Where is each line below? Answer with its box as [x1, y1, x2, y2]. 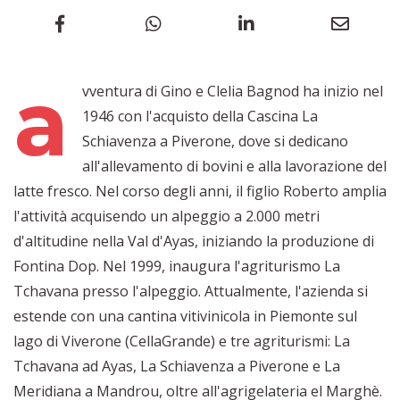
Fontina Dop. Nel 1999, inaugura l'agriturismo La [13, 256, 340, 277]
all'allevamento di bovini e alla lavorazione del [82, 156, 387, 177]
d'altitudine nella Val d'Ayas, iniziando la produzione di [13, 231, 374, 252]
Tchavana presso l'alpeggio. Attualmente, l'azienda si [13, 281, 368, 302]
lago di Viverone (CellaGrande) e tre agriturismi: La [13, 331, 350, 352]
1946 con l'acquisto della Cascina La [82, 106, 318, 127]
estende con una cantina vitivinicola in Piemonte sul [13, 306, 357, 327]
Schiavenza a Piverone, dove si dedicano [82, 131, 348, 152]
